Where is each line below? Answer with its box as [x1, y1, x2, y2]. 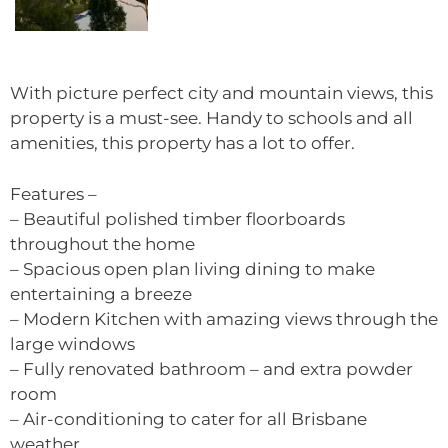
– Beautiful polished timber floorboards [10, 208, 345, 229]
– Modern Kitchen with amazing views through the [10, 308, 438, 329]
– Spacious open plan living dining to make [10, 258, 375, 279]
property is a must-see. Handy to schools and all [10, 108, 413, 129]
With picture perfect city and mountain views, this [10, 83, 433, 104]
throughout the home [10, 233, 195, 254]
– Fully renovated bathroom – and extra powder [10, 358, 413, 379]
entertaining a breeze [10, 283, 192, 304]
